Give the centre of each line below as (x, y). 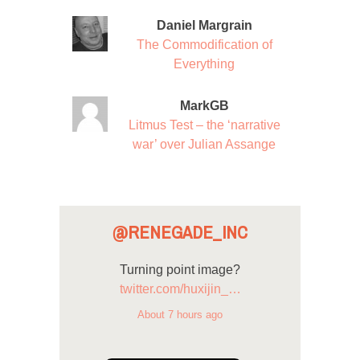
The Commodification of (204, 44)
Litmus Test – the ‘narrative (204, 125)
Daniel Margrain (204, 25)
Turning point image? (180, 269)
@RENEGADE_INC (180, 232)
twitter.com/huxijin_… (180, 288)
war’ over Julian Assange (204, 144)
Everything (204, 63)
